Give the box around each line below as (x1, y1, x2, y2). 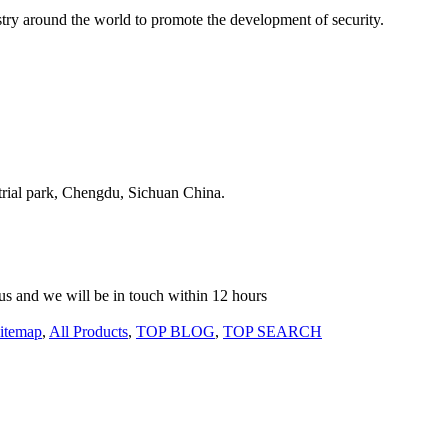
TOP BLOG (136, 323, 215, 341)
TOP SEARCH (223, 323, 322, 341)
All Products (49, 323, 128, 341)
